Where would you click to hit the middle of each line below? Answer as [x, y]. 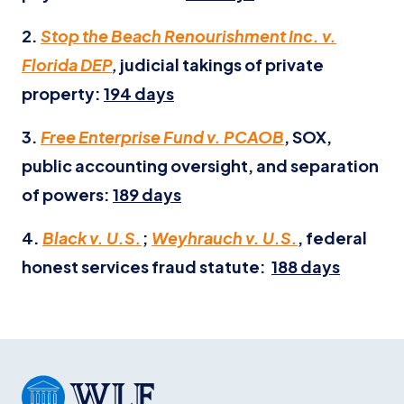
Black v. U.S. [92, 238]
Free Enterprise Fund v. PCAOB [162, 137]
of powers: [67, 194]
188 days [306, 266]
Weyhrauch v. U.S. [225, 238]
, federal [332, 238]
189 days [147, 194]
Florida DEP [67, 64]
